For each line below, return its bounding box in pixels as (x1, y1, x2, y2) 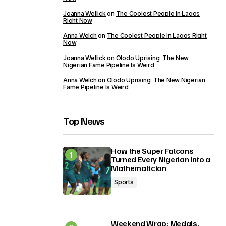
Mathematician (111, 163, 166, 173)
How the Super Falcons (111, 146, 194, 156)
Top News (63, 114, 105, 127)
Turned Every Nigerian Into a (111, 154, 211, 164)
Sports (114, 178, 134, 186)
